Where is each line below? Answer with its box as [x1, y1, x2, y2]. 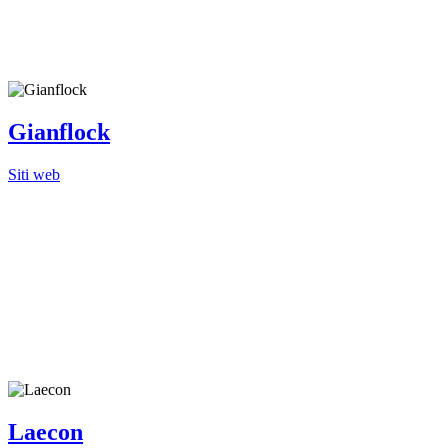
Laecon [8, 418, 83, 445]
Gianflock [8, 118, 110, 145]
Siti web [8, 165, 60, 183]
